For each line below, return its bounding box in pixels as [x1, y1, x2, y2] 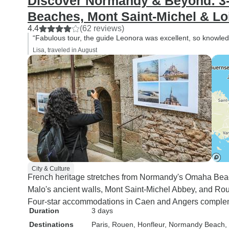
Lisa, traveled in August [33, 47, 97, 54]
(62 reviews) [80, 24, 124, 33]
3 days [91, 207, 113, 215]
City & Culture [32, 165, 70, 172]
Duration [29, 207, 59, 215]
